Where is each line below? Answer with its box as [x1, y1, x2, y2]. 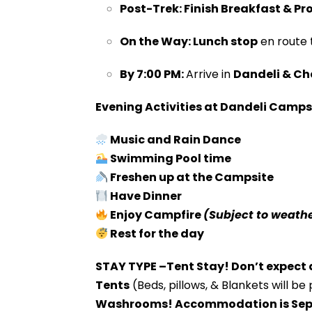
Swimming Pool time [107, 150, 231, 166]
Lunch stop [192, 33, 258, 49]
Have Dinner [107, 188, 184, 204]
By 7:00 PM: [119, 66, 186, 82]
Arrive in [185, 66, 233, 82]
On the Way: [119, 33, 193, 49]
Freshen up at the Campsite [107, 169, 274, 185]
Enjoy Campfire [107, 207, 203, 223]
